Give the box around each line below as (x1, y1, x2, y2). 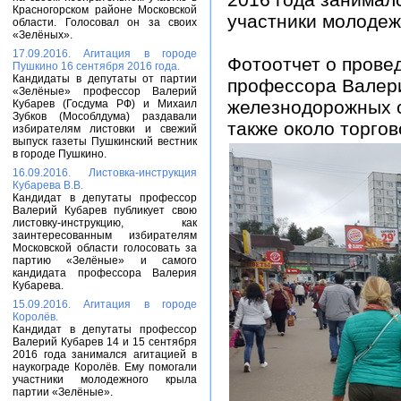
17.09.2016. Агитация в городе (13, 47, 197, 60)
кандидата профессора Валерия (13, 267, 197, 279)
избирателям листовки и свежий (13, 123, 197, 135)
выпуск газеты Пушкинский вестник (13, 135, 197, 148)
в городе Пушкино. (13, 148, 107, 160)
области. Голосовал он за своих (13, 16, 197, 29)
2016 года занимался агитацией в (13, 348, 197, 361)
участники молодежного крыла (13, 373, 197, 386)
